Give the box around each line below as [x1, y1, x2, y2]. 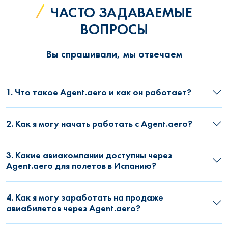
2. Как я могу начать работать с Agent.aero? [6, 118, 192, 130]
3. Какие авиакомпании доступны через [6, 149, 172, 161]
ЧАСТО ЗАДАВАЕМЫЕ [50, 4, 192, 22]
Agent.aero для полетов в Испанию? [6, 160, 156, 172]
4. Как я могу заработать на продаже [6, 191, 163, 204]
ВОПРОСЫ [80, 20, 148, 39]
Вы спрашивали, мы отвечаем [46, 47, 182, 61]
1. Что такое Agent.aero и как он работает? [6, 86, 191, 98]
